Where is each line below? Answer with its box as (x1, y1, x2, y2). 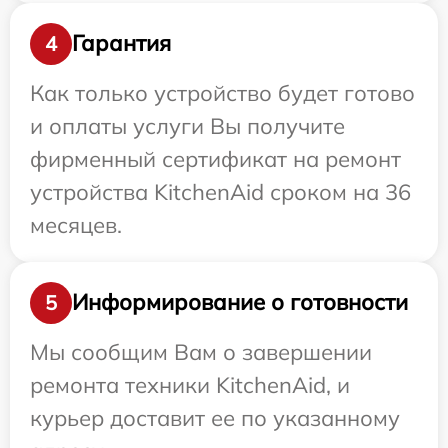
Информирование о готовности (72, 288, 408, 317)
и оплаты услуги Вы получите (30, 111, 345, 140)
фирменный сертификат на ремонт (30, 144, 401, 173)
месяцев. (30, 210, 122, 239)
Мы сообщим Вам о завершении (30, 337, 372, 366)
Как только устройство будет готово (30, 78, 415, 107)
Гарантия (72, 29, 171, 58)
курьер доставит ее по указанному (30, 403, 400, 432)
